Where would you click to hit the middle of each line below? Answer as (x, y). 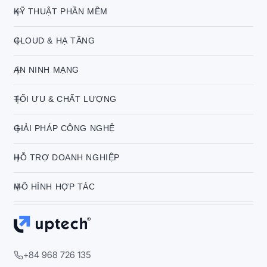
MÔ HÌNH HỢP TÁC (55, 187)
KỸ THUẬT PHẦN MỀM (61, 12)
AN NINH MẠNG (46, 70)
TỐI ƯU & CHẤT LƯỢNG (65, 99)
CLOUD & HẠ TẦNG (55, 41)
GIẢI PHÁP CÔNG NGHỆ (64, 128)
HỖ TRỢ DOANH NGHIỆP (67, 158)
